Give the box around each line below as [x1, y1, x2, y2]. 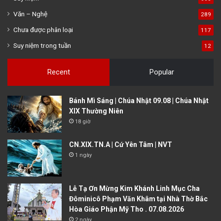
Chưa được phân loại [13, 25, 73, 34]
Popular [149, 67, 174, 76]
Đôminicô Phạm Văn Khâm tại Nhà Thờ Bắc [69, 194, 208, 203]
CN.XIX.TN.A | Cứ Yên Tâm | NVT [69, 140, 172, 148]
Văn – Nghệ [13, 9, 47, 18]
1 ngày [75, 151, 92, 158]
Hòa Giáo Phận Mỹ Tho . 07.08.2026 [69, 205, 184, 213]
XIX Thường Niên [69, 107, 123, 115]
